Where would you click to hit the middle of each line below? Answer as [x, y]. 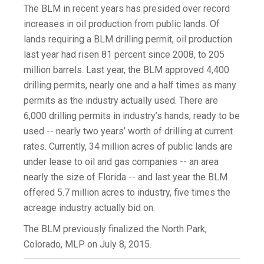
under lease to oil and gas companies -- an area [121, 162]
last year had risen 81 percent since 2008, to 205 [124, 55]
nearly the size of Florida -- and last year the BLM [126, 177]
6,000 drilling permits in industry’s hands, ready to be [132, 116]
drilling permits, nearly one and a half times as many [130, 85]
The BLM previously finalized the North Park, [115, 229]
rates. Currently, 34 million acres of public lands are [128, 147]
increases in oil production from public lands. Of [122, 24]
